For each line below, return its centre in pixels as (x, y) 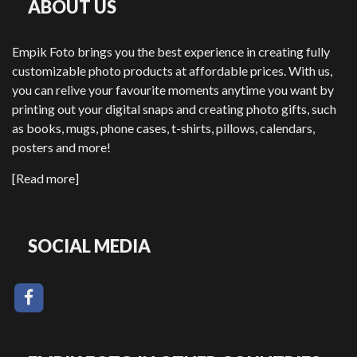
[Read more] (45, 178)
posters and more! (61, 147)
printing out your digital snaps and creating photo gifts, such (174, 109)
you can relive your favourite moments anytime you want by (173, 90)
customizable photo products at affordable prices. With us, (172, 71)
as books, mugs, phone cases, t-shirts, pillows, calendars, (163, 128)
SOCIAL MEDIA (89, 246)
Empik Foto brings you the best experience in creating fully (171, 52)
